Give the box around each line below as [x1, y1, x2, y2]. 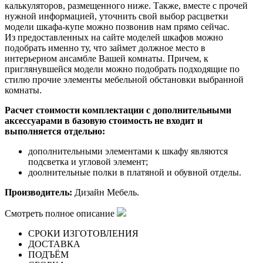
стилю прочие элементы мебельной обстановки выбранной [5, 75, 244, 85]
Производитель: [5, 187, 72, 198]
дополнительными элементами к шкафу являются [28, 146, 228, 157]
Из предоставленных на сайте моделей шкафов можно [5, 32, 223, 43]
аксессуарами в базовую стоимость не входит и [5, 116, 203, 126]
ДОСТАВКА [28, 239, 80, 249]
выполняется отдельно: [5, 126, 105, 137]
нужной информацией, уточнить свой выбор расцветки [5, 11, 228, 22]
